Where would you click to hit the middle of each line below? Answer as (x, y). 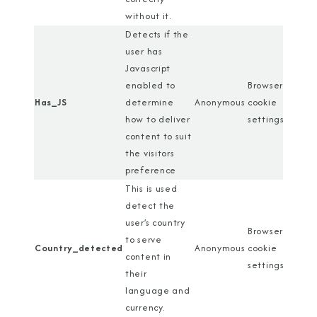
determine (150, 102)
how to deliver (158, 119)
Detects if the (157, 34)
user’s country (155, 223)
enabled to (150, 85)
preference (151, 170)
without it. (148, 16)
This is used (151, 189)
